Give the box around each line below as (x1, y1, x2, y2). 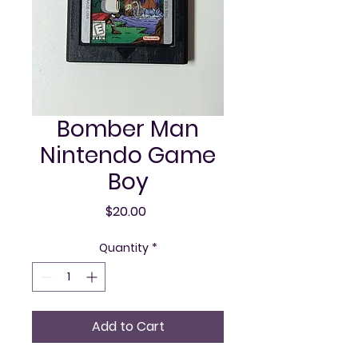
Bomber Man (57, 113, 199, 145)
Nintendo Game (40, 140, 216, 171)
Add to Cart (91, 317, 165, 336)
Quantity (98, 240, 149, 256)
